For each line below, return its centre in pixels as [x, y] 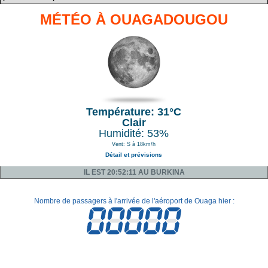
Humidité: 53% [134, 133]
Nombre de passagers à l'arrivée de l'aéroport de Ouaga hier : [134, 201]
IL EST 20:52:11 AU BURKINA [134, 172]
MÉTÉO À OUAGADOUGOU [134, 19]
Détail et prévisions [134, 155]
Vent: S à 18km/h [134, 144]
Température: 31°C [134, 112]
